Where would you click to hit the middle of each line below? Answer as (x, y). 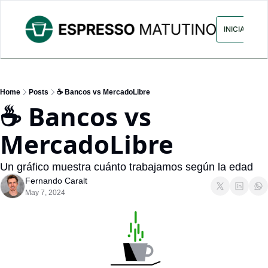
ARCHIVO (158, 29)
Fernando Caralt (56, 181)
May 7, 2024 (45, 193)
